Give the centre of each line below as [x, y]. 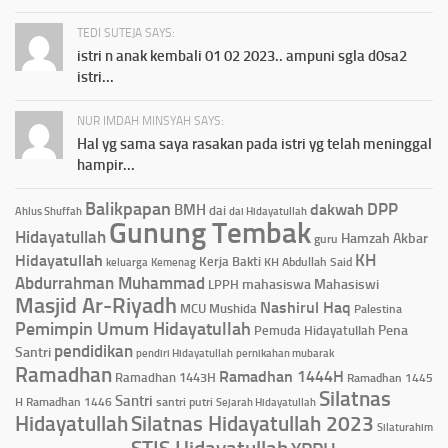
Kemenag [173, 262]
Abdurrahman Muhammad [110, 282]
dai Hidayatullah [268, 211]
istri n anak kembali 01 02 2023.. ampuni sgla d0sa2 [242, 55]
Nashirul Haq [305, 307]
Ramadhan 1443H [165, 377]
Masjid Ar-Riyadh [96, 305]
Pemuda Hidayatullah [314, 330]
